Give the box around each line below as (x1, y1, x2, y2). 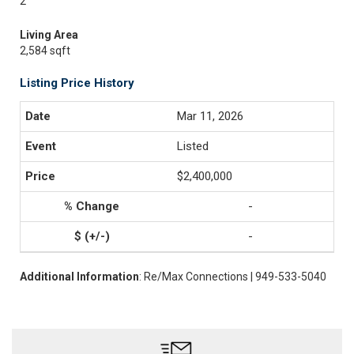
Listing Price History (20, 76, 134, 90)
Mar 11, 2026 (177, 109, 243, 123)
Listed (177, 139, 209, 153)
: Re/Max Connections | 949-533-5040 (139, 270, 326, 283)
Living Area (20, 28, 78, 41)
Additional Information (20, 270, 139, 283)
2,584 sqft (20, 44, 70, 57)
